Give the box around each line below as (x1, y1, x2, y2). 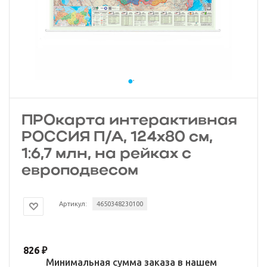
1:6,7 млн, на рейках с (21, 147, 191, 162)
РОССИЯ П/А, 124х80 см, (21, 130, 213, 145)
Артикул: (59, 200, 89, 207)
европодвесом (21, 163, 138, 178)
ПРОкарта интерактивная (21, 113, 237, 128)
